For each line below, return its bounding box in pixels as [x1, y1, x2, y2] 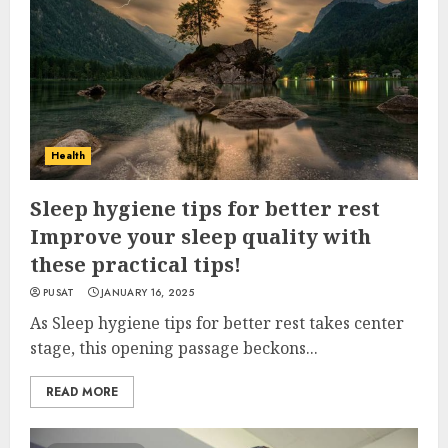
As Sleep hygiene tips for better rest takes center [30, 312, 404, 334]
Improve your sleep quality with [30, 223, 371, 250]
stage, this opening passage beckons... [30, 337, 318, 359]
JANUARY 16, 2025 [101, 285, 194, 300]
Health [51, 148, 85, 163]
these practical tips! [30, 251, 241, 278]
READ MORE [46, 383, 118, 401]
